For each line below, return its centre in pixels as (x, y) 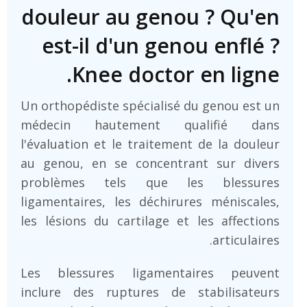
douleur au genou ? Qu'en (150, 16)
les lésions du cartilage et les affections (150, 220)
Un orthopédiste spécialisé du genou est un (150, 105)
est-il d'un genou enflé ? (161, 45)
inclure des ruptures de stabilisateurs (150, 292)
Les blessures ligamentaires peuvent (150, 272)
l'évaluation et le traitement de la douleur (150, 144)
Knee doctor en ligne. (176, 74)
